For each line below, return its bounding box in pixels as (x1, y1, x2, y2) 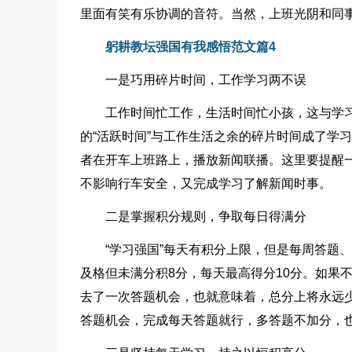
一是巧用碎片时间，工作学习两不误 (105, 73, 306, 87)
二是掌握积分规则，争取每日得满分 (105, 210, 306, 224)
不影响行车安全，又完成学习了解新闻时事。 (80, 177, 332, 191)
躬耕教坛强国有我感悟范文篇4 (105, 40, 276, 54)
